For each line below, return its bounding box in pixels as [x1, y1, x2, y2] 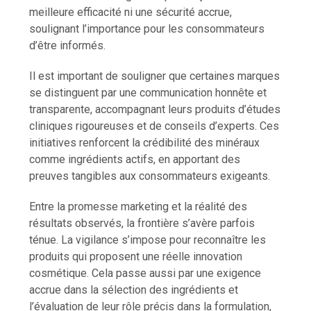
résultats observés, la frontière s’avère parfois [29, 216, 255, 230]
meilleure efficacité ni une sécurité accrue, [29, 5, 233, 19]
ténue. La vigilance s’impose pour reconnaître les [29, 233, 267, 246]
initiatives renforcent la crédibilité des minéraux [29, 135, 260, 149]
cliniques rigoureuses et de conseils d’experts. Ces [29, 119, 280, 133]
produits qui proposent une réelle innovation [29, 249, 243, 263]
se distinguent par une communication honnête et [29, 85, 267, 99]
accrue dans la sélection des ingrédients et [29, 283, 239, 296]
